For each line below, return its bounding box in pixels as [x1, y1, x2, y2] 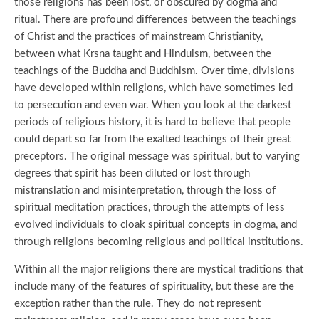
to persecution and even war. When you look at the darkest [14, 100, 291, 110]
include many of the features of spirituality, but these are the [14, 281, 294, 292]
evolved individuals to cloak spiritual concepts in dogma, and [14, 219, 297, 230]
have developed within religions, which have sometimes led [14, 83, 293, 93]
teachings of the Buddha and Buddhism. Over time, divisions [14, 66, 295, 76]
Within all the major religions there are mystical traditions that [14, 264, 303, 275]
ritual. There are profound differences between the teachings [14, 14, 296, 25]
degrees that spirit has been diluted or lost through [14, 168, 250, 179]
